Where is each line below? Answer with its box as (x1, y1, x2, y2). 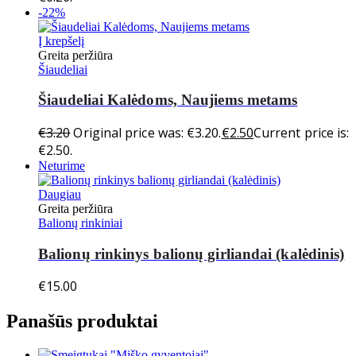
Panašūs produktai (6, 311, 158, 332)
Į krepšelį (38, 33, 84, 48)
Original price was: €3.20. (73, 124, 222, 141)
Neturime (38, 159, 85, 172)
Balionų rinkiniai (38, 216, 122, 230)
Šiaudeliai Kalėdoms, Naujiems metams (38, 91, 298, 109)
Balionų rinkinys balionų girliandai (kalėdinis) (38, 245, 345, 262)
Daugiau (38, 188, 81, 201)
